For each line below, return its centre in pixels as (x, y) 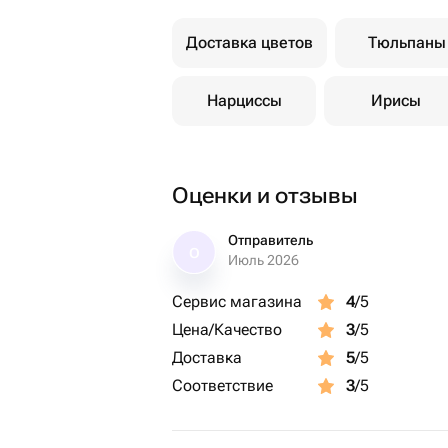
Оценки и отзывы (265, 195)
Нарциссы (244, 100)
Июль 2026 (263, 260)
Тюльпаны (407, 42)
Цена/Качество (227, 329)
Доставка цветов (249, 42)
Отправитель (270, 240)
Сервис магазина (237, 301)
